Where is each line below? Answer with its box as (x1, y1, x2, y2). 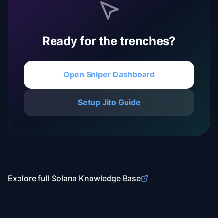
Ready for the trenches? (42, 34, 176, 48)
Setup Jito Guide (77, 97, 141, 107)
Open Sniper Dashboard (63, 70, 155, 79)
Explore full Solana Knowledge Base (8, 173, 141, 183)
